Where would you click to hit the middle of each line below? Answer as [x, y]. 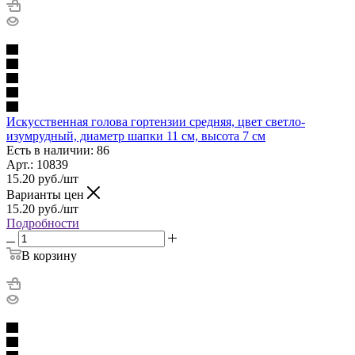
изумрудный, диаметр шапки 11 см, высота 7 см [136, 136]
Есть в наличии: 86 [58, 150]
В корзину [49, 255]
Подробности [43, 223]
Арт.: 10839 [37, 164]
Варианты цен [47, 194]
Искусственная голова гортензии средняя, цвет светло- [156, 121]
